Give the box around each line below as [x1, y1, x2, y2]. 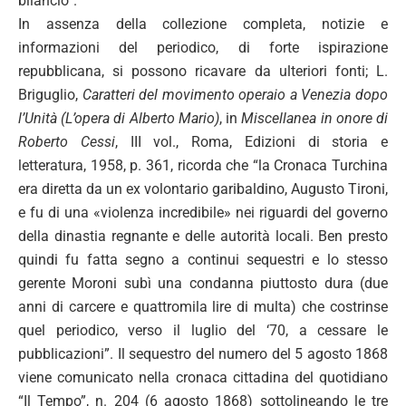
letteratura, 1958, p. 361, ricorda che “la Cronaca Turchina [18, 156, 388, 174]
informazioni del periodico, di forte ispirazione [18, 38, 388, 56]
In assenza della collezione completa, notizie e [18, 14, 388, 33]
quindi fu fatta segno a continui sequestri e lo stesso [18, 250, 388, 268]
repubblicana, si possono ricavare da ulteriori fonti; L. [18, 62, 388, 80]
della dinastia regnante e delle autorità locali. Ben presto [18, 227, 388, 245]
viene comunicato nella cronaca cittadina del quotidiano [18, 368, 388, 386]
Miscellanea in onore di [241, 109, 389, 127]
